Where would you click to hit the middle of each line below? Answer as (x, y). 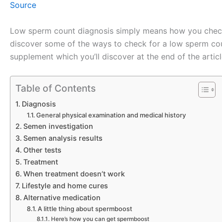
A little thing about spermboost (85, 208)
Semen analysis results (63, 138)
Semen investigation (58, 126)
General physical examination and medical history (111, 115)
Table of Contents (55, 88)
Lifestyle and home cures (65, 185)
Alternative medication (62, 197)
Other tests (42, 150)
